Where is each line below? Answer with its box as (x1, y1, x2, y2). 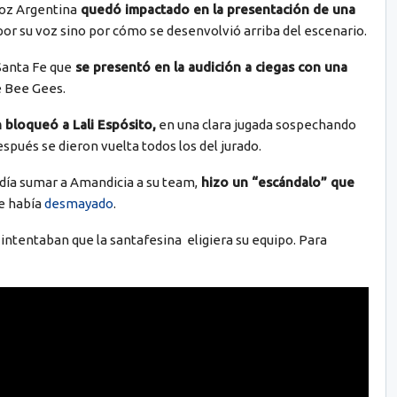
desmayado (43, 196, 113, 212)
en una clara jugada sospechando (155, 117, 356, 133)
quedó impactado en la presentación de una (76, 2, 355, 18)
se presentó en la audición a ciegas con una (71, 59, 347, 75)
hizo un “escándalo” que (197, 175, 354, 191)
